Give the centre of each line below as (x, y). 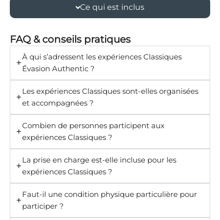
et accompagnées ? (58, 103)
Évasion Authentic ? (58, 69)
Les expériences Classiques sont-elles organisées (110, 91)
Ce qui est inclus (112, 7)
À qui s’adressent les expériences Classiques (102, 57)
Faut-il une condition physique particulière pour (110, 194)
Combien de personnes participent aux (93, 125)
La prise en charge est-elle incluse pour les (99, 160)
